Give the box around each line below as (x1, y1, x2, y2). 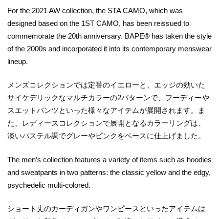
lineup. (7, 57, 28, 66)
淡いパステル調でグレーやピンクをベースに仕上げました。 (7, 131, 205, 140)
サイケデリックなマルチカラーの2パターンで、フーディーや (7, 93, 209, 102)
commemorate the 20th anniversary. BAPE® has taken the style (7, 31, 212, 40)
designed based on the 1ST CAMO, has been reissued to (7, 19, 189, 27)
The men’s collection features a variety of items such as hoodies (7, 155, 212, 164)
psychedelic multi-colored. (7, 180, 90, 189)
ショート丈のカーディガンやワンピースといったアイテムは (7, 204, 205, 213)
